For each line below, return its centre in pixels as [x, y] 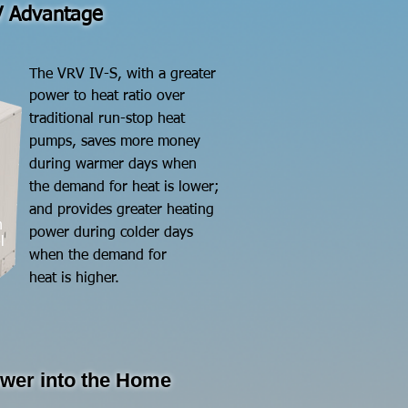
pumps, [55, 142]
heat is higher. [74, 279]
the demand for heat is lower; [124, 188]
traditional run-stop [93, 119]
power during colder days [111, 233]
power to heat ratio [93, 97]
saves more [119, 142]
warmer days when [136, 165]
